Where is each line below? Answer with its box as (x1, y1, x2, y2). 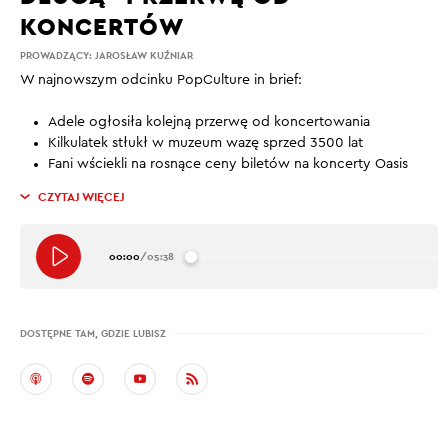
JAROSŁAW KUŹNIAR (95, 49, 193, 62)
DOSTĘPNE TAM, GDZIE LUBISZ (20, 327, 166, 340)
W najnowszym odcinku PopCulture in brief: (20, 73, 302, 87)
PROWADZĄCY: (20, 49, 95, 62)
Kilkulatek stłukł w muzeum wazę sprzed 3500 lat (48, 136, 363, 150)
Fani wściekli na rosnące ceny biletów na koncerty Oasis (48, 157, 408, 171)
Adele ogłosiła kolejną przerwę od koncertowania (48, 115, 370, 129)
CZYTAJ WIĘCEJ (38, 189, 125, 205)
